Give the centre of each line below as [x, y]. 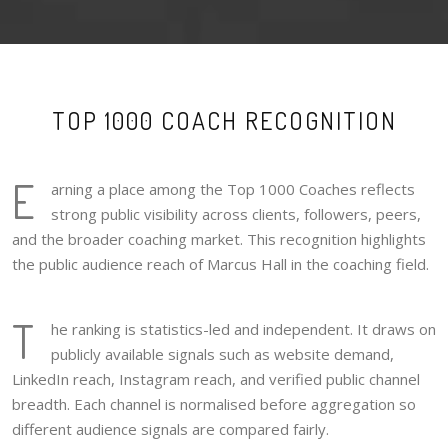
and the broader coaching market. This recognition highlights [219, 238]
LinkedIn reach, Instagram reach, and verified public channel [216, 378]
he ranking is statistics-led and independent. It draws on [243, 328]
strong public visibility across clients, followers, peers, [236, 213]
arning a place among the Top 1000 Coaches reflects [233, 188]
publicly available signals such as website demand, [222, 353]
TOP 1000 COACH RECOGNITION [224, 120]
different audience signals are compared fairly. [170, 428]
